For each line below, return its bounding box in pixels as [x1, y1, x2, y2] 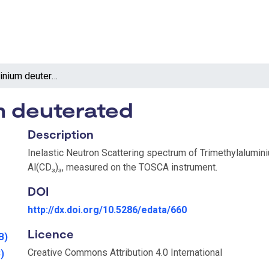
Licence [28, 226, 74, 241]
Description [28, 126, 94, 141]
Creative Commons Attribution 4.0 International [28, 246, 222, 258]
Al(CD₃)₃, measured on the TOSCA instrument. [28, 161, 217, 173]
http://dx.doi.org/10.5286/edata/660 [28, 204, 187, 216]
